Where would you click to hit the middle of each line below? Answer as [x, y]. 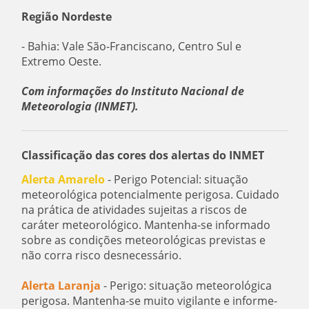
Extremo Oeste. [62, 61]
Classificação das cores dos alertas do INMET [143, 155]
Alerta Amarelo [63, 179]
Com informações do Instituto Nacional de [133, 91]
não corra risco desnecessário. [102, 255]
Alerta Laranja [61, 285]
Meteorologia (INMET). [80, 106]
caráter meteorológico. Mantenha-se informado [146, 225]
